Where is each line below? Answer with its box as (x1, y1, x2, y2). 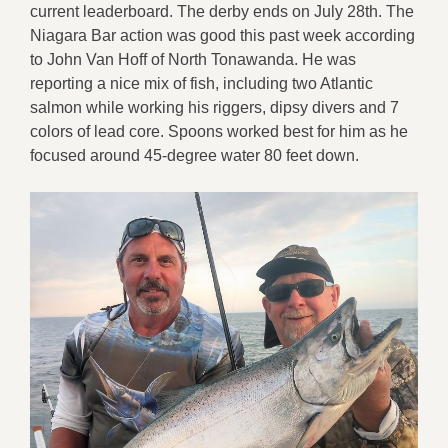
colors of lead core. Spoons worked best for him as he (30, 122, 408, 140)
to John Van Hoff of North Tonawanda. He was (30, 50, 356, 68)
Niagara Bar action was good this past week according (30, 26, 415, 44)
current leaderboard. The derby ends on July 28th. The (30, 2, 414, 20)
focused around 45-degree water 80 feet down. (30, 146, 359, 164)
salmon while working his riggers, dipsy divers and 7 (30, 98, 399, 116)
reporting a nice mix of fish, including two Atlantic (30, 74, 373, 92)
